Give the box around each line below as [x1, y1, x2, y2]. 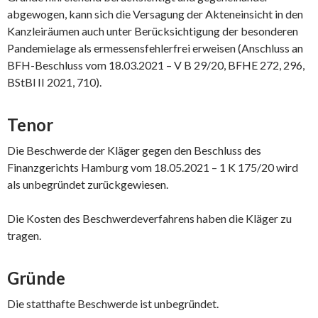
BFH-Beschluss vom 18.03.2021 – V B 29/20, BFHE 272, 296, [7, 57, 305, 72]
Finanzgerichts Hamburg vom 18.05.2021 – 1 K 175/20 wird [7, 160, 298, 174]
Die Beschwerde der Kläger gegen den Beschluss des [7, 143, 261, 157]
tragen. [7, 228, 41, 242]
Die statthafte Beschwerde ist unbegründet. [7, 296, 219, 310]
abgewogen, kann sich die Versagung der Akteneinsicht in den [7, 6, 303, 21]
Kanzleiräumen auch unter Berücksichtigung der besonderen [7, 23, 298, 38]
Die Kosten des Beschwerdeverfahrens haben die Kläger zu [7, 211, 292, 225]
